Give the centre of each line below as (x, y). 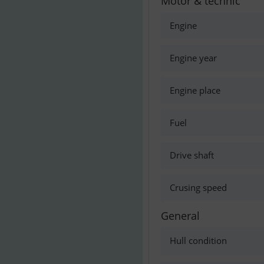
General (180, 216)
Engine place (195, 90)
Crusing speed (198, 187)
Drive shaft (192, 155)
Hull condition (198, 240)
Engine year (193, 58)
